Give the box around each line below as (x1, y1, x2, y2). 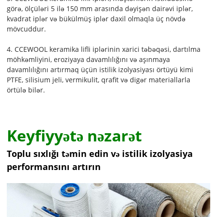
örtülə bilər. (7, 85, 46, 95)
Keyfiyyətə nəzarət (7, 125, 142, 146)
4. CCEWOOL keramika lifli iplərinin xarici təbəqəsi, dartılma (7, 45, 201, 54)
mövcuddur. (7, 24, 46, 34)
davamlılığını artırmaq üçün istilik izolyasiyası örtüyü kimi (7, 65, 194, 75)
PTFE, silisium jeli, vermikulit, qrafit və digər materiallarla (7, 75, 191, 85)
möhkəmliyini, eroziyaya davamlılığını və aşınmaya (7, 55, 170, 64)
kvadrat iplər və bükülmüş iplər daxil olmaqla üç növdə (7, 14, 186, 24)
